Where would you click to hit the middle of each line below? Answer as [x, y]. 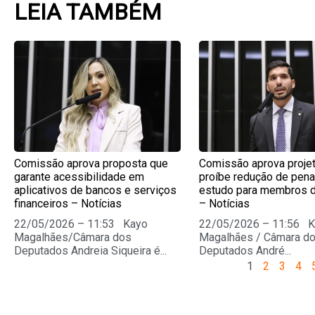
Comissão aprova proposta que [91, 163]
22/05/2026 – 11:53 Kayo [81, 224]
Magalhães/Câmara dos [73, 237]
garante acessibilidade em [79, 176]
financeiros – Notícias [68, 203]
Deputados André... [245, 250]
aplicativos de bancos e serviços [95, 190]
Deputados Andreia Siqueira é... [90, 250]
